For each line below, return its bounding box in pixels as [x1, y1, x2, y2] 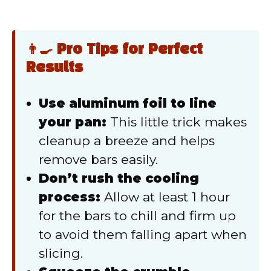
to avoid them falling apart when [39, 226, 247, 242]
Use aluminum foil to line [39, 95, 217, 111]
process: [39, 189, 100, 204]
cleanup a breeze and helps [39, 132, 215, 148]
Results [26, 61, 83, 75]
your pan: [39, 114, 106, 129]
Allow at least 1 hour [100, 189, 230, 204]
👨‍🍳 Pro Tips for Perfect [26, 43, 203, 57]
